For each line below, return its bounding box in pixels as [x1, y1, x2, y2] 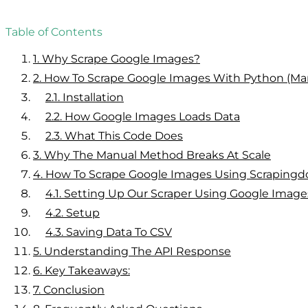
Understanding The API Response [44, 244, 231, 258]
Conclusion [43, 283, 104, 296]
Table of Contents [5, 25, 102, 38]
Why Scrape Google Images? [42, 52, 200, 65]
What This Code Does [65, 129, 183, 142]
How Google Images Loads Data [65, 109, 240, 123]
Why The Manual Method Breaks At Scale [44, 148, 271, 162]
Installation [63, 90, 124, 104]
